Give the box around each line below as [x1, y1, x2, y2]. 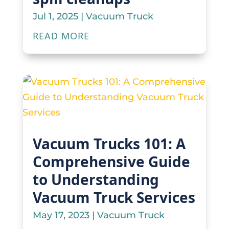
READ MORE [32, 30, 89, 42]
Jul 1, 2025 [32, 11, 78, 22]
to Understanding [32, 170, 159, 190]
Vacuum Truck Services [32, 188, 195, 208]
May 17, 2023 [32, 210, 89, 221]
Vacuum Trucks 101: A [32, 134, 186, 154]
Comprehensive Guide [32, 152, 190, 172]
